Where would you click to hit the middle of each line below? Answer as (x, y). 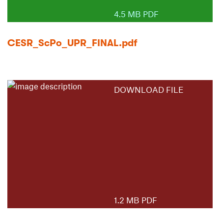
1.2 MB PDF (136, 200)
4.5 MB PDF (137, 14)
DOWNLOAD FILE (149, 89)
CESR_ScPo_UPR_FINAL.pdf (72, 43)
